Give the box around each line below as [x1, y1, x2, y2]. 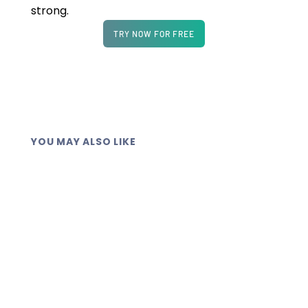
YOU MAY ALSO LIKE [31, 135, 136, 149]
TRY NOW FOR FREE [113, 29, 195, 39]
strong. [30, 3, 71, 19]
